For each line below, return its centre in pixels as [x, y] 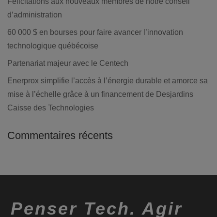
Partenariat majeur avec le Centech [68, 63]
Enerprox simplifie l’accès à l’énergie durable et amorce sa [108, 80]
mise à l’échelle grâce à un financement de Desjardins [100, 94]
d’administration [35, 15]
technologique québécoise [53, 46]
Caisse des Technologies [51, 108]
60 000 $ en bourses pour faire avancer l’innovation [95, 32]
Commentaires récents [60, 135]
